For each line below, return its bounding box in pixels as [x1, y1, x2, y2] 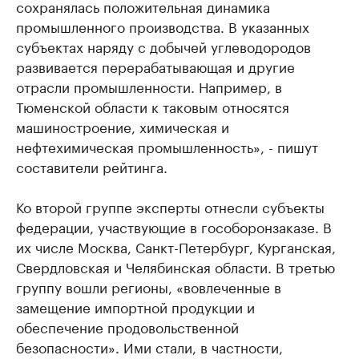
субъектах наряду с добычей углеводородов [16, 35, 311, 56]
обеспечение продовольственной [16, 316, 239, 337]
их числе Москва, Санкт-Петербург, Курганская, [16, 236, 336, 256]
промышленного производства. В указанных [16, 15, 309, 36]
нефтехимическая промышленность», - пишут [16, 135, 318, 156]
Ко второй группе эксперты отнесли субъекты [16, 196, 325, 216]
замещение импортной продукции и [16, 296, 255, 317]
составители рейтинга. [16, 155, 167, 176]
